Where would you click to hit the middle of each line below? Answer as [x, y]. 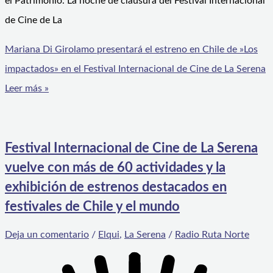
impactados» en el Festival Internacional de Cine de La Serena [135, 69]
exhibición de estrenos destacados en [116, 187]
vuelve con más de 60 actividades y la [115, 168]
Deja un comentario [47, 234]
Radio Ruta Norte [212, 234]
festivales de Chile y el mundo [92, 207]
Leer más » [27, 89]
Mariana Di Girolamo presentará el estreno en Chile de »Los [131, 50]
